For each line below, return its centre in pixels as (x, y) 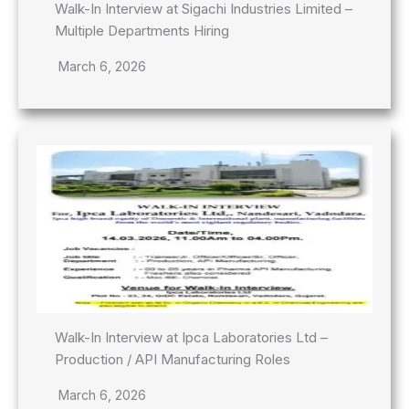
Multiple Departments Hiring (142, 30)
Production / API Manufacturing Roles (173, 359)
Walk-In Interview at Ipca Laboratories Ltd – (191, 337)
